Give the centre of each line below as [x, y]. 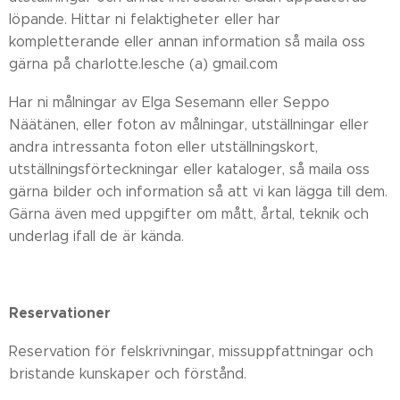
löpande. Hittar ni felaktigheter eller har [145, 19]
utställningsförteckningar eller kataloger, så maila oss [189, 169]
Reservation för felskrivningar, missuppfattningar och [191, 351]
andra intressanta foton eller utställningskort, [163, 147]
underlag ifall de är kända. [96, 236]
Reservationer [60, 313]
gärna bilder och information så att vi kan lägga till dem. [198, 192]
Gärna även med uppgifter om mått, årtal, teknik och [189, 214]
